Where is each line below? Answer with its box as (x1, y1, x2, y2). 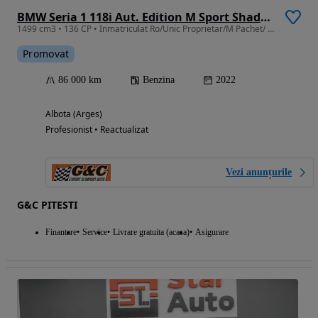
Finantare (45, 227, 77, 238)
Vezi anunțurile (226, 167, 292, 178)
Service (82, 227, 107, 238)
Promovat (23, 47, 70, 61)
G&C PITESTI (17, 198, 77, 212)
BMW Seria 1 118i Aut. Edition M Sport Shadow (261, 9, 270, 26)
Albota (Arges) (45, 108, 102, 121)
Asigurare (195, 227, 229, 238)
